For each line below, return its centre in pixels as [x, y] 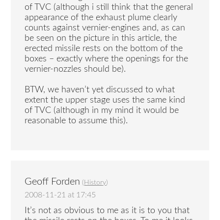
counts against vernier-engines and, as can [105, 28]
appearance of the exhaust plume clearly [101, 17]
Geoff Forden [53, 181]
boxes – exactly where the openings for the [107, 59]
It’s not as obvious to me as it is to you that [107, 211]
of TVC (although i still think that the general [109, 7]
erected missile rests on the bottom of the [104, 48]
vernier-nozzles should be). [75, 69]
